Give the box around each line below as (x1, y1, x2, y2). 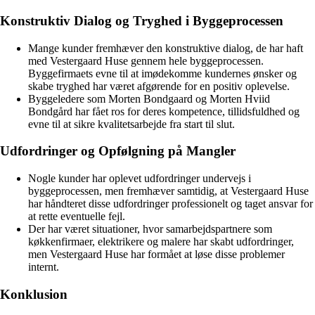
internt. (28, 261, 59, 274)
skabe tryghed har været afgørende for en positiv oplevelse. (28, 79, 290, 92)
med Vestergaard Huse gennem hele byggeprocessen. (28, 54, 264, 67)
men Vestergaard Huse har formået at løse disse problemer (28, 248, 285, 261)
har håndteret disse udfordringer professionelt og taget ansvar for (28, 198, 313, 210)
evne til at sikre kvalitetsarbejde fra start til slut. (28, 117, 235, 130)
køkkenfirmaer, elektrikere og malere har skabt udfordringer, (28, 236, 294, 248)
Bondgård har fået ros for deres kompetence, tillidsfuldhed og (28, 105, 300, 117)
